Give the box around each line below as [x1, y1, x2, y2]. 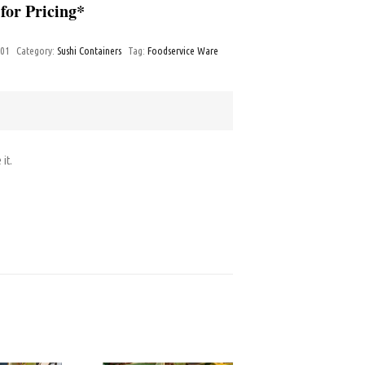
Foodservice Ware [147, 45, 219, 56]
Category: [16, 45, 58, 56]
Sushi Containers [57, 45, 122, 56]
